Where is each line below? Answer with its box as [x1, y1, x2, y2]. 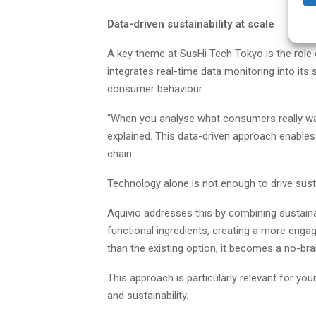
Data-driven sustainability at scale [107, 18, 274, 31]
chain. [107, 147, 134, 161]
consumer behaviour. [107, 83, 204, 96]
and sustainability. [107, 289, 188, 303]
